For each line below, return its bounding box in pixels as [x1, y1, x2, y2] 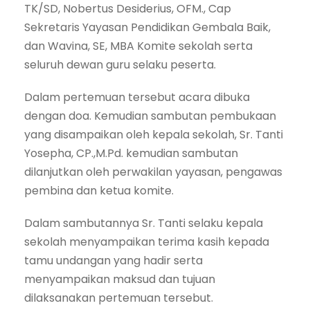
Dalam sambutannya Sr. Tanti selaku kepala [24, 215, 263, 231]
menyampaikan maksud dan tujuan [24, 271, 215, 287]
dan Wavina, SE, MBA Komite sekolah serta [24, 37, 253, 54]
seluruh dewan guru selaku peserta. [24, 56, 216, 73]
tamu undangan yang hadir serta [24, 252, 203, 268]
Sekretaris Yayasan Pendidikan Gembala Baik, [24, 19, 271, 35]
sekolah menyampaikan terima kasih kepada [24, 233, 269, 250]
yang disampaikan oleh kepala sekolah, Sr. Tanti [24, 126, 283, 143]
